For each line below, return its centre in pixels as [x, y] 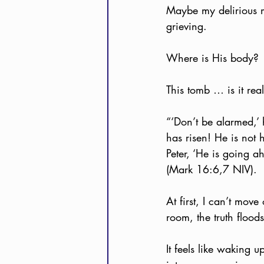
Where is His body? [212, 57]
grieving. [187, 26]
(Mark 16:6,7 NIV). [212, 169]
